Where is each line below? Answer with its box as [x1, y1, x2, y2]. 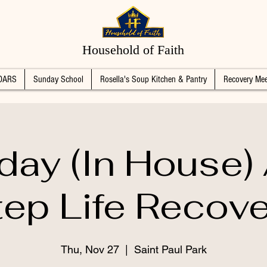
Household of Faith [82, 42, 184, 57]
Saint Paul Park [133, 243, 207, 256]
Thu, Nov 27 [60, 243, 119, 256]
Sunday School [33, 74, 83, 85]
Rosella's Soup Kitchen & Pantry [100, 74, 207, 85]
